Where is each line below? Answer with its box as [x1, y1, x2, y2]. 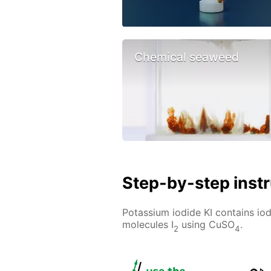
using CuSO [178, 218, 235, 231]
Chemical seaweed [134, 49, 239, 64]
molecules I [122, 218, 174, 231]
